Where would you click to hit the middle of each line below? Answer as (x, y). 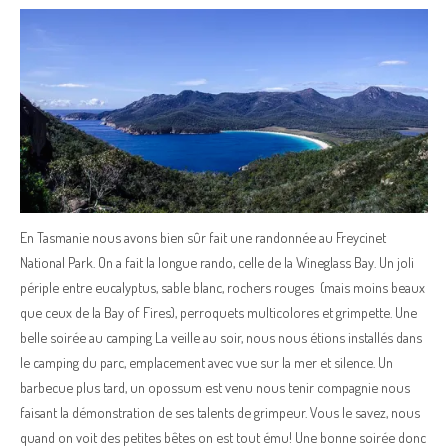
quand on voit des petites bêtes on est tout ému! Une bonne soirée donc (223, 437)
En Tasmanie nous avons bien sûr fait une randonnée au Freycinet (203, 237)
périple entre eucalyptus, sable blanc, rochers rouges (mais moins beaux (222, 287)
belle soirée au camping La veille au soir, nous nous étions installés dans (221, 337)
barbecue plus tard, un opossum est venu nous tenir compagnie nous (215, 387)
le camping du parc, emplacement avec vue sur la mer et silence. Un (206, 362)
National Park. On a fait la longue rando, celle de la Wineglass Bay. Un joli (217, 262)
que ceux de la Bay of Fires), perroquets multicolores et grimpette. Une (218, 312)
